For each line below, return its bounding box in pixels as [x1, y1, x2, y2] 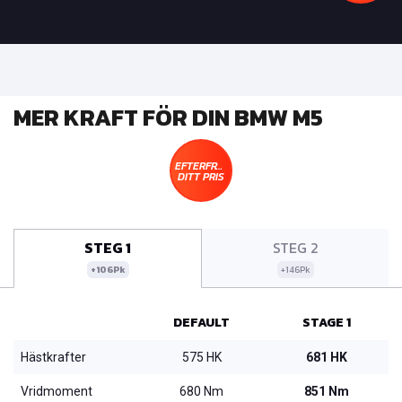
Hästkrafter [21, 349, 86, 364]
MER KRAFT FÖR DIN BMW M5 [13, 99, 323, 135]
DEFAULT [173, 312, 230, 332]
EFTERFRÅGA [175, 157, 239, 174]
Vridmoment [21, 383, 92, 398]
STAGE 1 [301, 312, 351, 332]
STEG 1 [84, 236, 131, 258]
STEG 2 [272, 236, 319, 258]
